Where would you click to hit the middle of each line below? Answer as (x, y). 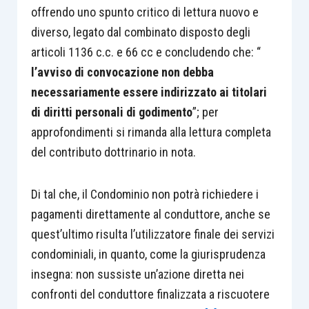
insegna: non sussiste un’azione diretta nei (137, 274)
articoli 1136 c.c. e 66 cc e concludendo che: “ (146, 52)
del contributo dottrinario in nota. (113, 152)
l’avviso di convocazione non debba (122, 72)
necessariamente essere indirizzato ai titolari (149, 92)
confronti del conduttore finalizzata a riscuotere (150, 294)
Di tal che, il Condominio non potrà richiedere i (144, 194)
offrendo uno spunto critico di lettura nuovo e (144, 12)
